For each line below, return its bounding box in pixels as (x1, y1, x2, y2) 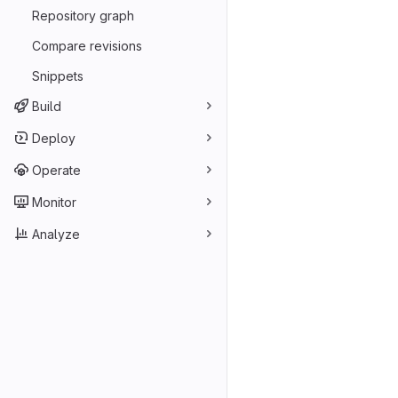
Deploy (32, 130, 76, 146)
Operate (32, 162, 81, 178)
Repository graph (32, 7, 134, 23)
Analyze (32, 226, 80, 242)
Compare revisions (32, 37, 142, 53)
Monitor (32, 194, 76, 210)
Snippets (32, 68, 84, 84)
